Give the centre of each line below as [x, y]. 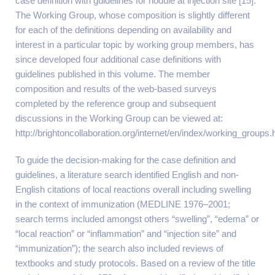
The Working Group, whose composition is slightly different [133, 15]
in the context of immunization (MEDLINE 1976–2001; [123, 204]
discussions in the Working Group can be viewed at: [119, 118]
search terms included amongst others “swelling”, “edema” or [137, 219]
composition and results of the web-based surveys [116, 89]
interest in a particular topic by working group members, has [135, 45]
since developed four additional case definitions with [118, 59]
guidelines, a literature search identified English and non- [127, 175]
